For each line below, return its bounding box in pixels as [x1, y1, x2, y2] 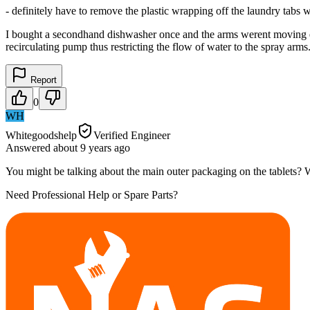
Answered [6, 141, 53, 154]
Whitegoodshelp [6, 129, 77, 141]
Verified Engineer [93, 129, 170, 141]
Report [28, 74, 57, 85]
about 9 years [53, 141, 111, 154]
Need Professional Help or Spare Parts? [6, 188, 178, 201]
